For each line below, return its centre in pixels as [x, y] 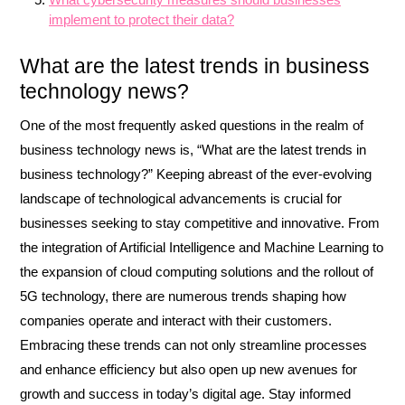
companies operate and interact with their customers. [176, 320]
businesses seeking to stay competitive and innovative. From [200, 223]
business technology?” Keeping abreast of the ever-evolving [196, 174]
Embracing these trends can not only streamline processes [193, 345]
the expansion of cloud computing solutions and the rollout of [197, 272]
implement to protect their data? [141, 19]
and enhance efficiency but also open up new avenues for [188, 369]
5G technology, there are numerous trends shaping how [183, 296]
